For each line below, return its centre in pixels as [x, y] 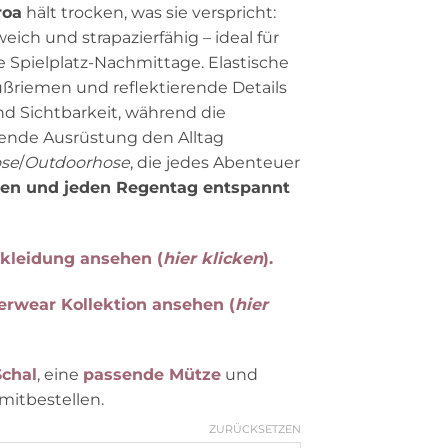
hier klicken [213, 258]
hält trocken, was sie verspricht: [149, 12]
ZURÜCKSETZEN [255, 428]
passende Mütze [152, 375]
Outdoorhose [77, 162]
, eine [60, 375]
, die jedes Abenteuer [215, 162]
